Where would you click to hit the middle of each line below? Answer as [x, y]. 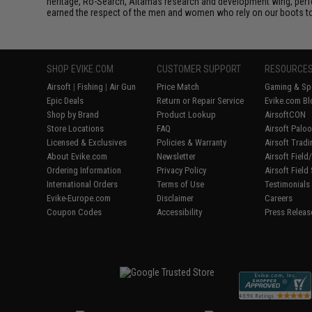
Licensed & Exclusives [87, 142]
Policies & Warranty [192, 142]
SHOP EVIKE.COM [80, 69]
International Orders [83, 184]
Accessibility [180, 212]
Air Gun [123, 87]
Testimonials [288, 184]
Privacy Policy [182, 170]
